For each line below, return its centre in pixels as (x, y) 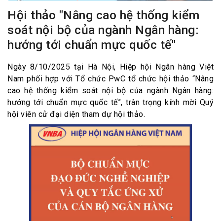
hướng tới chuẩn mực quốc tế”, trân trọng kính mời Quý (110, 103)
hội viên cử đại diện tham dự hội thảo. (76, 114)
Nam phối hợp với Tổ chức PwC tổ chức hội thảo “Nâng (110, 79)
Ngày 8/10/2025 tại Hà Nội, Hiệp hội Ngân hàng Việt (110, 67)
